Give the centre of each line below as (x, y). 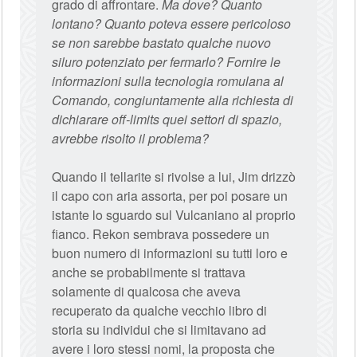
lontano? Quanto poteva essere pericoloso (172, 24)
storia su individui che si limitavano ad (159, 330)
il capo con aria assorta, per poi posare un (170, 196)
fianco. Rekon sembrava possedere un (161, 234)
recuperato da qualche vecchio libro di (160, 310)
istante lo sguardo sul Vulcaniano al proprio (174, 215)
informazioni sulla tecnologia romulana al (168, 81)
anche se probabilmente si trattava (149, 272)
